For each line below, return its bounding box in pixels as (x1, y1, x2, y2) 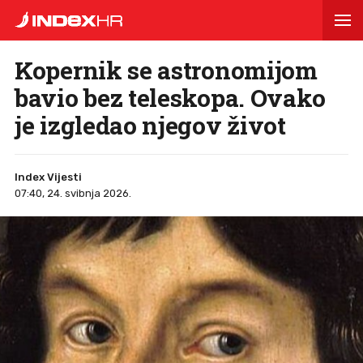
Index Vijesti (15, 171, 82, 183)
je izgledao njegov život (15, 109, 286, 141)
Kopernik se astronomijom (15, 54, 318, 86)
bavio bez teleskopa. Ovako (15, 82, 326, 113)
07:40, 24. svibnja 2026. (15, 187, 131, 199)
